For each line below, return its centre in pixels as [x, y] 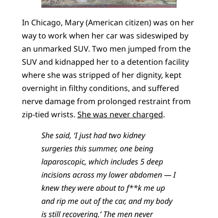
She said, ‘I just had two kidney [93, 135]
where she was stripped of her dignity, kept [101, 75]
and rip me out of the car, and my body [107, 201]
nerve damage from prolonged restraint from [106, 101]
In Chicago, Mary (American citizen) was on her [108, 22]
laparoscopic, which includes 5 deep [102, 161]
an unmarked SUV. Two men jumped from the [106, 48]
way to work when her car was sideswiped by [105, 35]
